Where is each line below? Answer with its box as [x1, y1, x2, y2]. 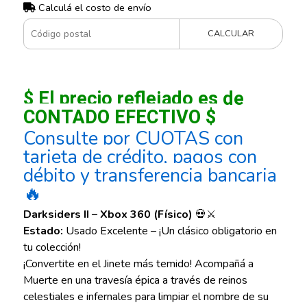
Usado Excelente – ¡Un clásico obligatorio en [62, 223, 277, 239]
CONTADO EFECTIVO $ [23, 103, 216, 132]
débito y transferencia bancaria [23, 163, 277, 189]
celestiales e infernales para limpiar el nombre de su [23, 289, 269, 305]
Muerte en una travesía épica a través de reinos [23, 273, 247, 288]
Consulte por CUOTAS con [23, 126, 243, 152]
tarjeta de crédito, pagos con [23, 145, 257, 171]
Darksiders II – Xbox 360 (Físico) [23, 207, 193, 223]
